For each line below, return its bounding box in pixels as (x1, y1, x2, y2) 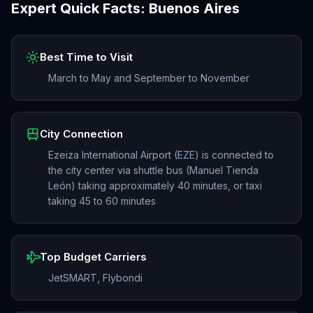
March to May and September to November (48, 72, 249, 84)
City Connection (40, 127, 123, 140)
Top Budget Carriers (40, 250, 147, 263)
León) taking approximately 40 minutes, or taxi (48, 180, 262, 191)
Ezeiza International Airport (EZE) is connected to (48, 149, 274, 161)
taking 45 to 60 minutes (48, 195, 156, 207)
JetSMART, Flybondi (48, 272, 143, 284)
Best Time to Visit (40, 50, 133, 64)
